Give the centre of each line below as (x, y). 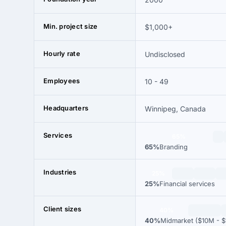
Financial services (187, 184)
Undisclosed (165, 54)
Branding (174, 147)
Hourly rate (62, 53)
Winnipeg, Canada (175, 109)
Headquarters (66, 108)
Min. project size (71, 26)
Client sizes (63, 209)
